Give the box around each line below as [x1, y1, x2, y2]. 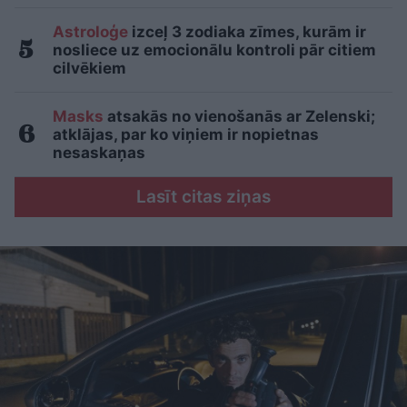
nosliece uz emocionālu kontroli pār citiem [53, 41, 376, 60]
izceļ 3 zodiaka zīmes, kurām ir [128, 23, 366, 42]
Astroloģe [53, 23, 128, 42]
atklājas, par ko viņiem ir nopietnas [53, 125, 319, 144]
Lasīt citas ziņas [136, 186, 271, 208]
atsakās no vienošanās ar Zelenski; [104, 107, 375, 126]
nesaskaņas [53, 144, 145, 163]
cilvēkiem [53, 59, 126, 78]
